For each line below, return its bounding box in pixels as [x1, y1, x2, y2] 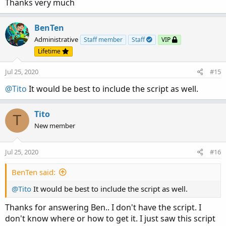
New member [34, 121, 75, 130]
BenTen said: [12, 166, 55, 177]
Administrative [34, 34, 78, 44]
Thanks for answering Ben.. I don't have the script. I [5, 201, 201, 213]
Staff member [84, 35, 123, 44]
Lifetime [38, 46, 62, 55]
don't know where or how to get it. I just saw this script [5, 212, 215, 224]
